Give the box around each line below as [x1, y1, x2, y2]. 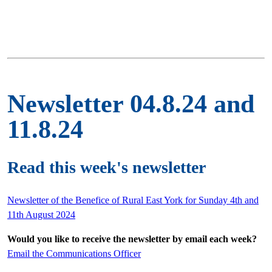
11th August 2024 [7, 209, 75, 220]
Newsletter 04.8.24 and [7, 89, 254, 118]
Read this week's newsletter [7, 157, 206, 177]
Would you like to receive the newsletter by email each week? [7, 233, 257, 244]
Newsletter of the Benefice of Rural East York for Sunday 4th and [7, 194, 259, 205]
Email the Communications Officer [7, 248, 141, 259]
